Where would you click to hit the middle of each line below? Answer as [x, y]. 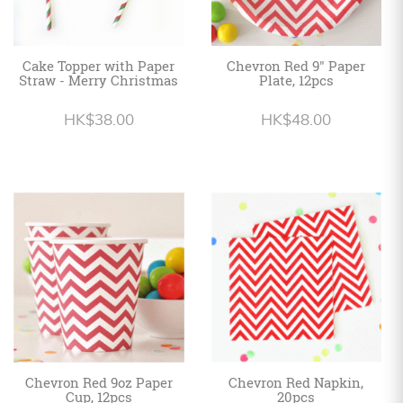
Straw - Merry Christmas [99, 80]
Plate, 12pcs [296, 80]
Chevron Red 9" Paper [296, 66]
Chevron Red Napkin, [296, 383]
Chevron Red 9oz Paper [99, 383]
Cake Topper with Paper [99, 66]
